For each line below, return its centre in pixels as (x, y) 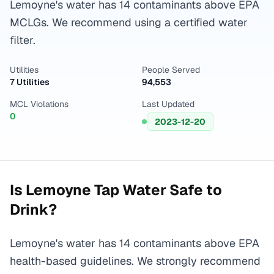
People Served (171, 70)
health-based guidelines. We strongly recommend (135, 261)
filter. (23, 40)
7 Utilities (30, 82)
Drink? (33, 209)
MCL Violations (39, 104)
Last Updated (168, 104)
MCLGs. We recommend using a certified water (129, 22)
